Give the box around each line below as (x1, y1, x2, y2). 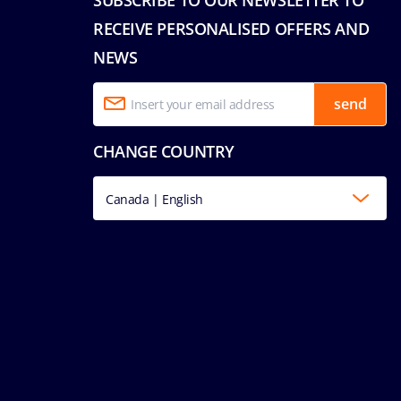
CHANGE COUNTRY (93, 140, 235, 162)
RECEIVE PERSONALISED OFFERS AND (93, 17, 370, 39)
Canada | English (106, 190, 203, 208)
